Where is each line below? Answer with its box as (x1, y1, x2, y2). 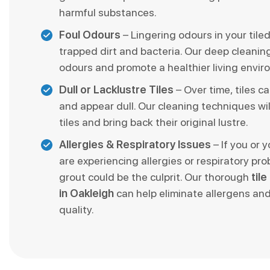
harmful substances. (59, 5, 157, 19)
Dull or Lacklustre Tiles (59, 83, 174, 96)
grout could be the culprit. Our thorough (59, 170, 251, 183)
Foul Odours (59, 28, 121, 41)
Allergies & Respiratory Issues (59, 137, 211, 151)
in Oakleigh (59, 186, 116, 199)
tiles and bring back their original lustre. (59, 115, 248, 128)
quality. (59, 202, 94, 216)
